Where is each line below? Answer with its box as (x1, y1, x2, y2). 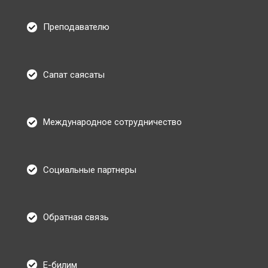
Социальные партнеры (43, 164, 136, 175)
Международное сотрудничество (43, 117, 182, 128)
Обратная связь (43, 212, 109, 223)
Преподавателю (43, 22, 109, 33)
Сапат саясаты (43, 69, 105, 80)
